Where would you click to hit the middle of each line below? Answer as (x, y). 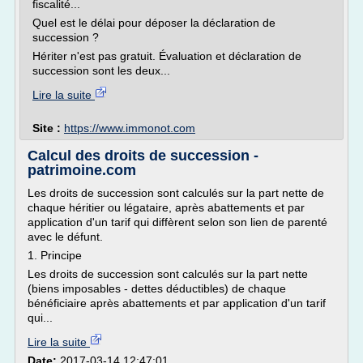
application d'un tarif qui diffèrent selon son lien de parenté (177, 222)
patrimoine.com (82, 170)
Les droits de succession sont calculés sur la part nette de (176, 193)
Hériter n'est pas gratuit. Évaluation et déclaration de (167, 56)
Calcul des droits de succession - (143, 156)
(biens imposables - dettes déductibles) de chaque (157, 288)
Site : (48, 128)
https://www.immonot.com (130, 128)
